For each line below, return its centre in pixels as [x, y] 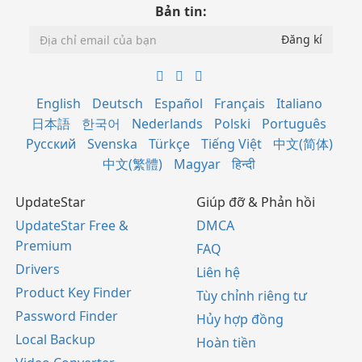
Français [239, 104]
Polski [232, 124]
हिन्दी [244, 164]
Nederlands [167, 124]
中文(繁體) [133, 164]
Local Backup [55, 340]
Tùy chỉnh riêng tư [252, 296]
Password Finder [67, 316]
